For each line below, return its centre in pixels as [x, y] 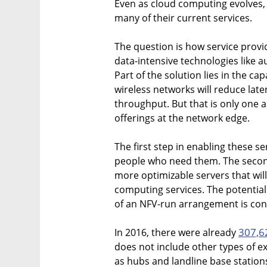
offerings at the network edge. [182, 118]
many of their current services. [183, 18]
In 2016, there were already [176, 233]
